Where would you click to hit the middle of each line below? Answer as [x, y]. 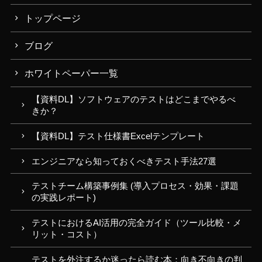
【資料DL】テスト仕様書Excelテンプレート [118, 136]
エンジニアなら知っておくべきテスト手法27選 [124, 161]
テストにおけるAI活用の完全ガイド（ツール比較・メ [137, 223]
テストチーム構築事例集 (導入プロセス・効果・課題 [135, 186]
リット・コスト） [67, 235]
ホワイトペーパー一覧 [72, 73]
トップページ [53, 18]
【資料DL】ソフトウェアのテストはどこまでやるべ [134, 100]
